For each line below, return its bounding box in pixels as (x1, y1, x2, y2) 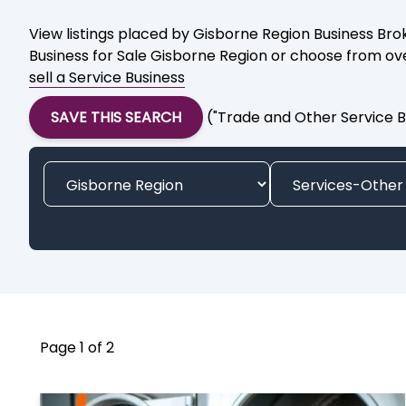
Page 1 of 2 (40, 336, 114, 358)
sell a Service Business (29, 66, 185, 88)
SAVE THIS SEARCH (51, 106, 181, 128)
